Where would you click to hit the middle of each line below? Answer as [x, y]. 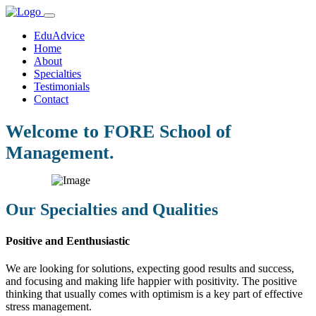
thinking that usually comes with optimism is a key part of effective [154, 294]
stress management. [49, 307]
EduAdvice [59, 36]
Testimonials [62, 86]
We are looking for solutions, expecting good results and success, [150, 269]
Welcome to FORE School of [119, 131]
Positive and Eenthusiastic [68, 241]
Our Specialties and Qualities [112, 210]
